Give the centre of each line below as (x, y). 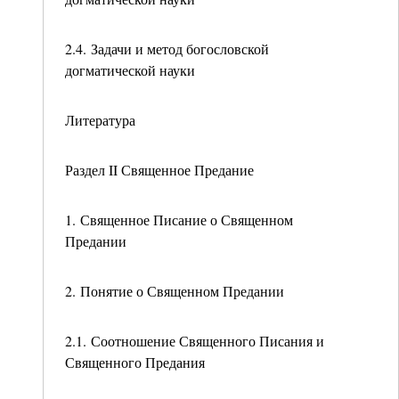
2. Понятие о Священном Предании (175, 291)
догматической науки (130, 70)
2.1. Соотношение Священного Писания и (195, 341)
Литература (100, 120)
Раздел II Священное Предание (159, 170)
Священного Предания (135, 362)
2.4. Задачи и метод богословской (167, 49)
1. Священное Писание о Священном (179, 220)
